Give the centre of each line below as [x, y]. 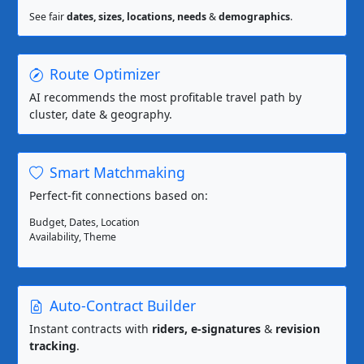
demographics [254, 17]
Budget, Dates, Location [84, 223]
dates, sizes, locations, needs [136, 17]
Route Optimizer [105, 74]
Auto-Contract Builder [123, 306]
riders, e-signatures [206, 329]
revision [298, 329]
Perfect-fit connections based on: [119, 196]
